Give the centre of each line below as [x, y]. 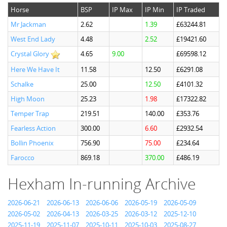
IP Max [122, 10]
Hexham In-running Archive [102, 184]
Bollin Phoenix [32, 143]
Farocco [23, 158]
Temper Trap [30, 113]
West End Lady [33, 39]
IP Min [155, 10]
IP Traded [191, 10]
